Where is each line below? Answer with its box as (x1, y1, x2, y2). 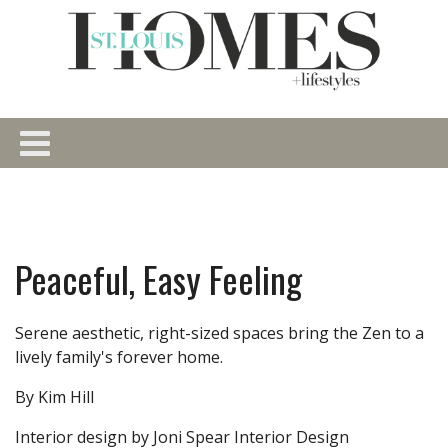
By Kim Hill (15, 385, 94, 408)
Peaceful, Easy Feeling (15, 251, 302, 305)
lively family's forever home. (15, 345, 227, 368)
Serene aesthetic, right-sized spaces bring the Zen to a (15, 321, 424, 344)
